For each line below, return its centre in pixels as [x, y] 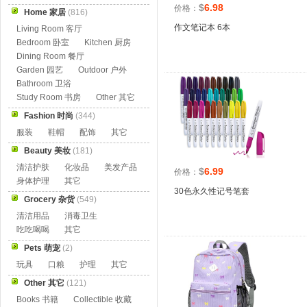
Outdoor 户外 [102, 70]
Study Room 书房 [49, 97]
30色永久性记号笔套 [212, 191]
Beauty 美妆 [47, 151]
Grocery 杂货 [49, 199]
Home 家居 [45, 12]
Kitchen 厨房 [108, 42]
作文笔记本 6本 [202, 27]
